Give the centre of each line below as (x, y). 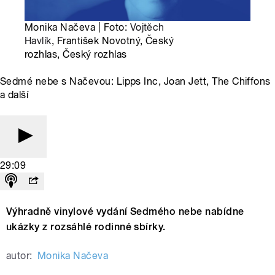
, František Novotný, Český (113, 41)
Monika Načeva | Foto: (77, 27)
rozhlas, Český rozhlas (76, 54)
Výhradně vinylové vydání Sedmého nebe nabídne (125, 211)
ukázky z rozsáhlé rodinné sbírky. (86, 227)
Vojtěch (147, 27)
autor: (19, 255)
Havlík (38, 41)
